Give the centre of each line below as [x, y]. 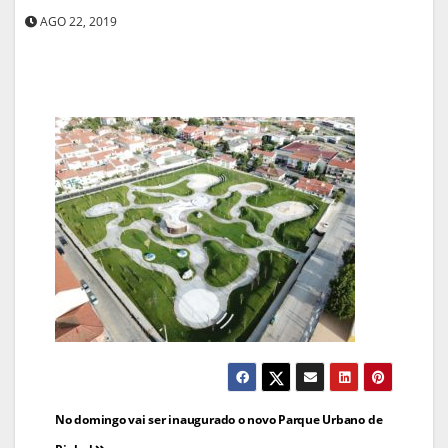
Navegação [126, 419]
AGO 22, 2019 [77, 21]
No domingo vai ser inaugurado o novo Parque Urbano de [219, 419]
